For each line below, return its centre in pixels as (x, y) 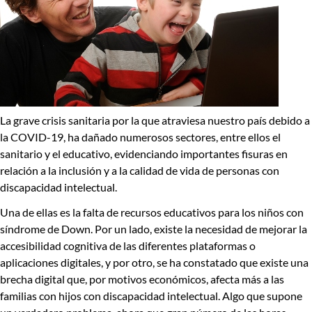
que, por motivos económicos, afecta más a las (174, 279)
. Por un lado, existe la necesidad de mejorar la (199, 228)
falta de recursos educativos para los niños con (193, 212)
